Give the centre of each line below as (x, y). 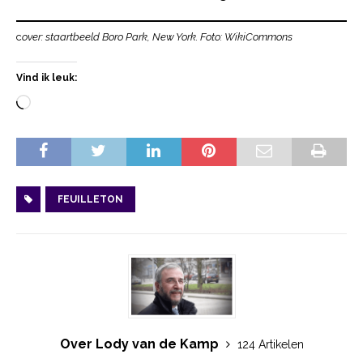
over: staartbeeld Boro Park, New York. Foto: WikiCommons (157, 37)
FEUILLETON (90, 200)
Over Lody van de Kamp (141, 344)
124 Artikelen (270, 345)
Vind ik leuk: (47, 78)
